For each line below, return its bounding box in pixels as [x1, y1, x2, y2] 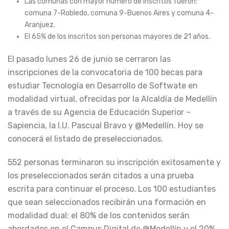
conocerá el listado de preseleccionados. [8, 133, 163, 144]
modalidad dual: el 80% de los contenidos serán [8, 210, 190, 220]
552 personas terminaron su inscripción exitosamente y [8, 157, 221, 167]
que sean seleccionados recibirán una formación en [8, 197, 206, 207]
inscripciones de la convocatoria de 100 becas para [8, 67, 202, 77]
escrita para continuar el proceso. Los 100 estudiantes [8, 184, 216, 194]
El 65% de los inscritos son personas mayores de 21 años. [24, 32, 210, 41]
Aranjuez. [24, 20, 55, 29]
